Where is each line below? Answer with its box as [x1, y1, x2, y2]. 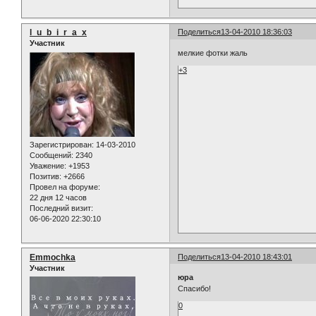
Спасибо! [178, 284, 212, 293]
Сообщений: [30, 150, 73, 159]
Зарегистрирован [30, 140, 92, 149]
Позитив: [30, 171, 61, 181]
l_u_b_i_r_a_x [30, 28, 87, 38]
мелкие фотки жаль [178, 48, 248, 57]
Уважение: [30, 161, 66, 170]
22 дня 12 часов [30, 193, 87, 202]
